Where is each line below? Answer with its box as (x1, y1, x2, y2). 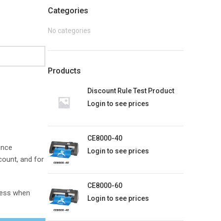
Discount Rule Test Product (87, 87, 174, 95)
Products (47, 66, 81, 75)
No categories (47, 27, 91, 35)
